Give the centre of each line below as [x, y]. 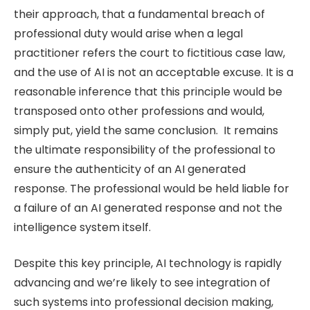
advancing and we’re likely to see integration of [142, 283]
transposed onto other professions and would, [139, 111]
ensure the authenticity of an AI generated [130, 169]
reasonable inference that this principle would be [148, 91]
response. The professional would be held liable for [152, 188]
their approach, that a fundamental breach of [139, 14]
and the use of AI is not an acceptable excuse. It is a [154, 72]
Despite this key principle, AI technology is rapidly [148, 264]
